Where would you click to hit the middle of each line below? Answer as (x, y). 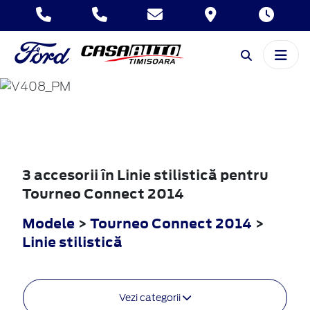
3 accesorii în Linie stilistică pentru (145, 174)
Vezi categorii (151, 297)
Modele (48, 223)
